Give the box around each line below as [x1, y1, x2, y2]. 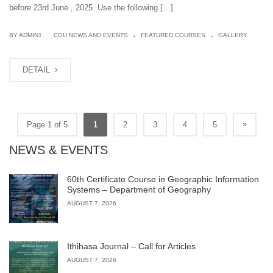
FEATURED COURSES [141, 31, 205, 38]
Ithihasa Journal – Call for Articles [67, 241, 196, 251]
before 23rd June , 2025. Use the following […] [9, 2, 173, 12]
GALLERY [218, 31, 247, 38]
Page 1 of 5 [26, 119, 68, 129]
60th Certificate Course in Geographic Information [67, 174, 259, 184]
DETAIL [23, 65, 52, 74]
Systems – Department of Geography [67, 184, 211, 194]
